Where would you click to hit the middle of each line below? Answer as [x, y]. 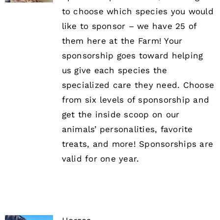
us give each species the [114, 70]
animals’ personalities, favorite [127, 129]
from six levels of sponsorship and [136, 100]
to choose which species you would [137, 12]
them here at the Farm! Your [122, 41]
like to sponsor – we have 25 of [129, 26]
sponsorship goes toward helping [132, 56]
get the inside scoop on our [121, 115]
